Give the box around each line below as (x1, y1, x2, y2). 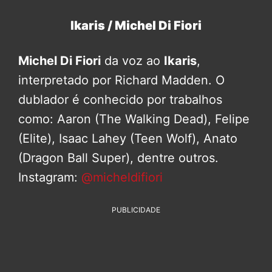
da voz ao (101, 53, 164, 69)
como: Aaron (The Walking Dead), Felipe (18, 112, 250, 127)
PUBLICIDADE (112, 205, 160, 215)
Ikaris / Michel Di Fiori (70, 18, 202, 33)
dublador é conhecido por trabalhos (18, 92, 222, 107)
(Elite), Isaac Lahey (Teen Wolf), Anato (18, 131, 237, 146)
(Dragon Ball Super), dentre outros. (18, 151, 219, 166)
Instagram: (18, 170, 81, 185)
